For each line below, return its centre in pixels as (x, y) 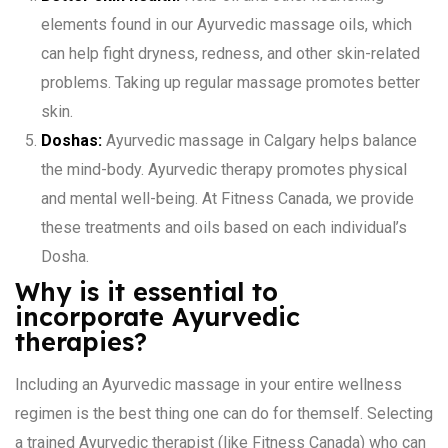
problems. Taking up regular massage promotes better (230, 82)
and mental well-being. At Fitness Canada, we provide (227, 198)
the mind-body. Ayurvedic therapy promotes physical (223, 169)
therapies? (81, 341)
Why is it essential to (146, 291)
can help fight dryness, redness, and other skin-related (230, 53)
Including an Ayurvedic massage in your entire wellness (208, 384)
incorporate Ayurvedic (157, 316)
